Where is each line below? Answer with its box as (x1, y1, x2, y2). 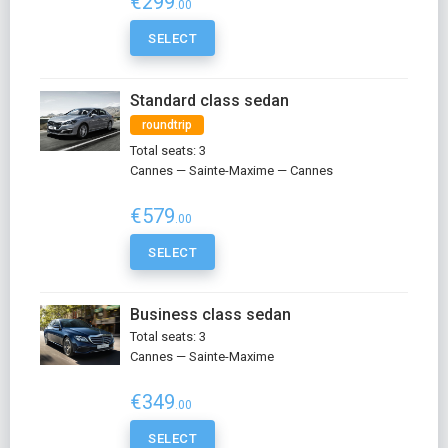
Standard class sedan (130, 91, 289, 110)
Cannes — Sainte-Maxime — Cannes (130, 163, 333, 178)
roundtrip (142, 118, 192, 132)
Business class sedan (130, 305, 291, 324)
